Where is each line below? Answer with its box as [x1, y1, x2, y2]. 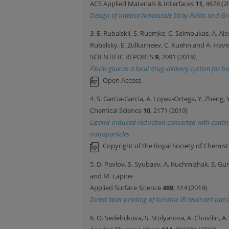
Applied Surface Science [90, 182, 163, 192]
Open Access [102, 76, 141, 85]
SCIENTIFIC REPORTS [90, 52, 155, 62]
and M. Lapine [90, 171, 133, 180]
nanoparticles [90, 129, 130, 139]
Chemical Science [90, 106, 143, 116]
